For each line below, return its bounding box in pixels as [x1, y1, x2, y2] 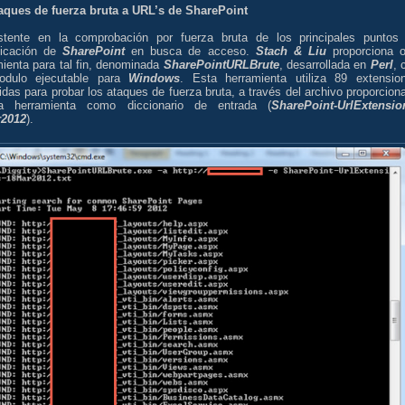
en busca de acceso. [125, 44, 256, 59]
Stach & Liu [255, 44, 326, 59]
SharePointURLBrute [163, 58, 279, 72]
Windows [128, 71, 181, 86]
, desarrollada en [278, 58, 371, 72]
